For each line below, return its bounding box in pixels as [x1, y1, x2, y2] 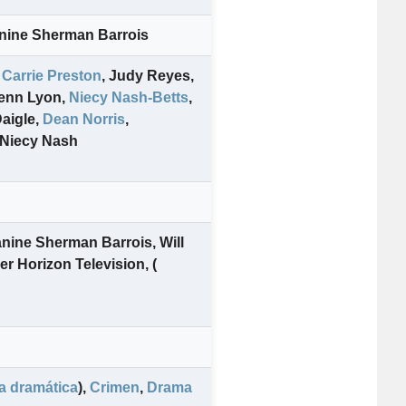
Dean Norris [43, 111, 125, 128]
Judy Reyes [109, 68, 190, 84]
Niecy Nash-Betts [69, 90, 188, 106]
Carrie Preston [2, 68, 101, 84]
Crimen [90, 380, 140, 396]
